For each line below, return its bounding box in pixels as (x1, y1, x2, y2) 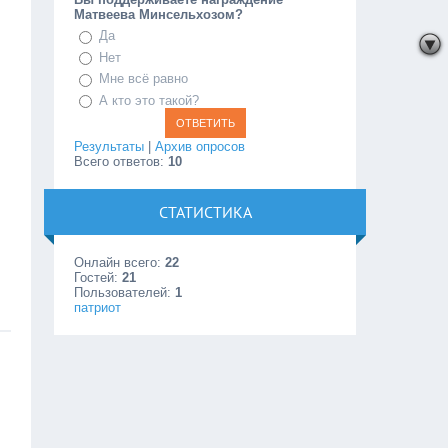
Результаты (74, 139, 145, 155)
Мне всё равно (99, 71, 189, 87)
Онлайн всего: (74, 255, 166, 271)
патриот (74, 300, 122, 316)
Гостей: (74, 270, 123, 286)
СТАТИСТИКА (158, 202, 252, 223)
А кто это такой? (99, 92, 200, 108)
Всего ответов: (74, 154, 169, 170)
